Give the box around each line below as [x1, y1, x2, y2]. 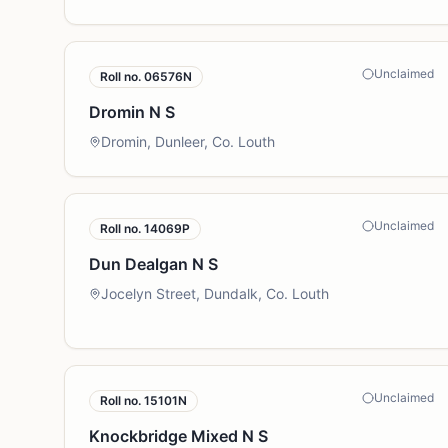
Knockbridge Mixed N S [89, 426, 268, 446]
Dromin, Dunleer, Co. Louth [101, 133, 275, 150]
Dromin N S [89, 102, 175, 122]
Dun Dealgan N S [89, 254, 218, 274]
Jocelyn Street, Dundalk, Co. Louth [101, 285, 329, 302]
